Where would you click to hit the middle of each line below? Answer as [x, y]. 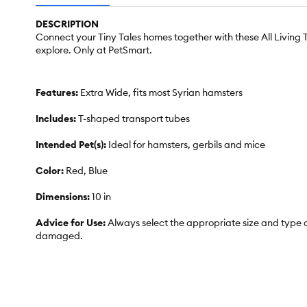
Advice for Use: [72, 223]
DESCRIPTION [67, 24]
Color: [51, 171]
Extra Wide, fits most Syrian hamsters [161, 93]
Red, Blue [87, 171]
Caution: [57, 279]
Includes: [57, 119]
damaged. [59, 236]
